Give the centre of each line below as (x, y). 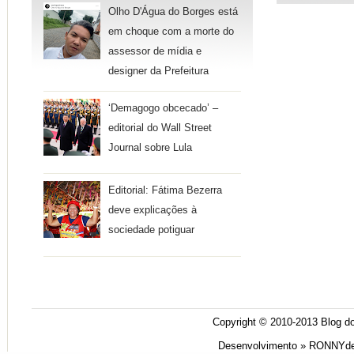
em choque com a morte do (171, 32)
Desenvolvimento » (263, 346)
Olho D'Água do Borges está (173, 12)
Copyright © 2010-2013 (267, 322)
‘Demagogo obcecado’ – (164, 108)
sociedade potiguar (152, 230)
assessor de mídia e (155, 52)
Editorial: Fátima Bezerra (166, 191)
